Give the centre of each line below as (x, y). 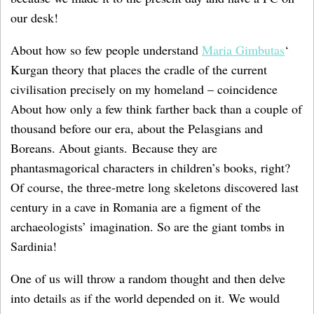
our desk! (36, 18)
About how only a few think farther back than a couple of (156, 109)
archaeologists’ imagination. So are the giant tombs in (148, 226)
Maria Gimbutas (243, 50)
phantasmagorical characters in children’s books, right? (150, 168)
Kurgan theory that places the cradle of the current (139, 69)
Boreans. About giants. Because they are (114, 148)
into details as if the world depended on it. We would (145, 298)
